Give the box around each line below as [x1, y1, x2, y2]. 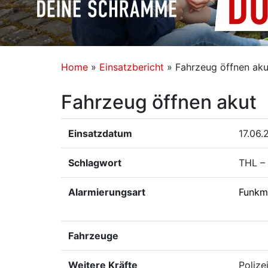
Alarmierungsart [68, 185, 145, 198]
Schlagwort [68, 156, 121, 169]
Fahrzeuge [68, 229, 118, 242]
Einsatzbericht [99, 60, 164, 73]
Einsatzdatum [68, 127, 132, 139]
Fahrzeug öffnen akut [61, 90, 257, 114]
